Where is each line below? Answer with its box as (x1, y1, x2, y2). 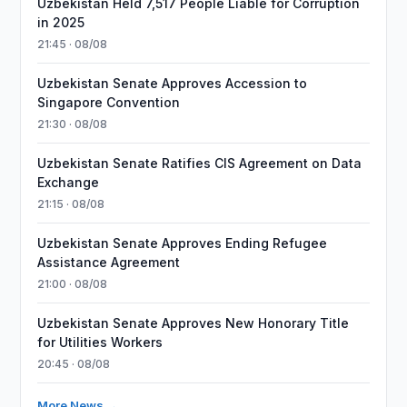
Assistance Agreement (37, 254, 181, 270)
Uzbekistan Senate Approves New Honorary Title (37, 315, 350, 331)
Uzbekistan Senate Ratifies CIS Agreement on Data (37, 155, 362, 171)
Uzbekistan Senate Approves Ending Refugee (37, 235, 328, 251)
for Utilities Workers (37, 334, 164, 350)
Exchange (37, 174, 100, 190)
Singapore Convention (37, 94, 181, 110)
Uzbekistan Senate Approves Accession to (37, 75, 308, 91)
